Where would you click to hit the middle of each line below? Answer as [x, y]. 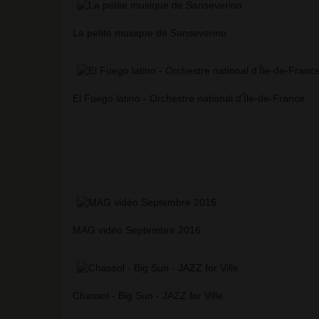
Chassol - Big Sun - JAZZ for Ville [148, 296]
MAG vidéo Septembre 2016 [137, 230]
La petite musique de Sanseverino [150, 33]
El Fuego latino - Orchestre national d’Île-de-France [189, 99]
